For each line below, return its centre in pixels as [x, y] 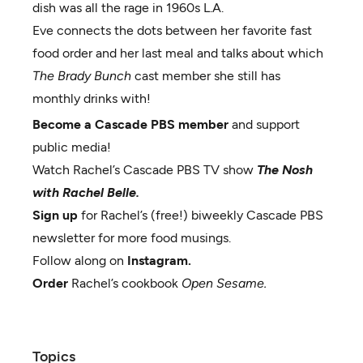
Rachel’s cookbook [125, 283]
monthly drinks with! [93, 98]
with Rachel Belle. [86, 192]
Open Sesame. [224, 283]
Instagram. [159, 261]
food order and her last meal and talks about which [178, 53]
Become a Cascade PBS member [132, 124]
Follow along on [80, 261]
